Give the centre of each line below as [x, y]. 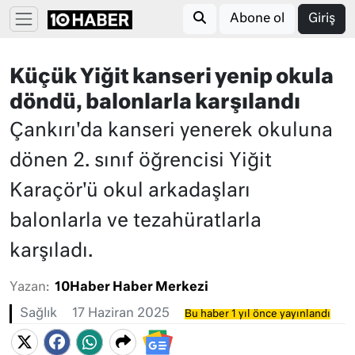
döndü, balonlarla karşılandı [155, 103]
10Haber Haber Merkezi [132, 288]
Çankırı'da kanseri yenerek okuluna [171, 131]
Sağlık [38, 314]
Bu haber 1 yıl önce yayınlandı [258, 314]
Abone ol [257, 19]
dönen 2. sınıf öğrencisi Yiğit [141, 161]
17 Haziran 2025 [121, 314]
